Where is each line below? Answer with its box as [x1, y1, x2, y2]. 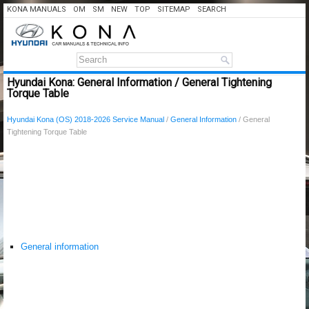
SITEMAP [157, 5, 190, 14]
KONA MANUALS [7, 5, 66, 14]
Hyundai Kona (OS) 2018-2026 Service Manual [7, 115, 164, 123]
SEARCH [197, 5, 226, 14]
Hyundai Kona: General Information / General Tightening [7, 76, 272, 89]
